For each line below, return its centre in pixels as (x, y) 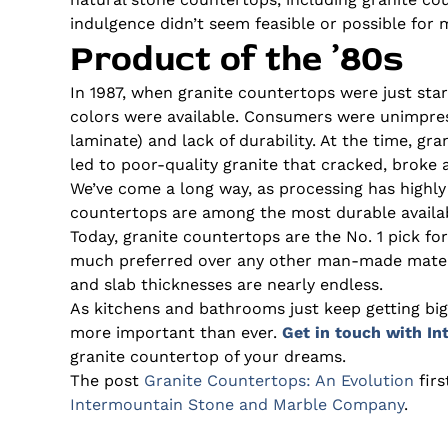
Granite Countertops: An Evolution (278, 380)
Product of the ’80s (236, 58)
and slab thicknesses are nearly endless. (226, 284)
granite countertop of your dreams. (207, 356)
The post (106, 380)
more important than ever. (175, 332)
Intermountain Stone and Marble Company (236, 404)
